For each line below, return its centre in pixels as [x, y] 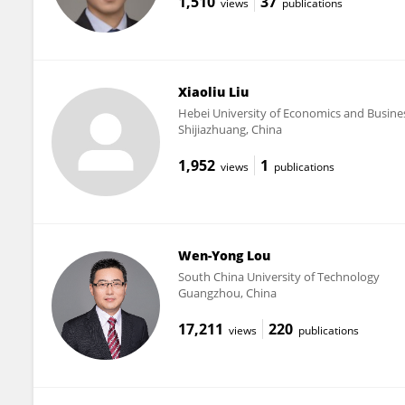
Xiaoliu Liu [213, 91]
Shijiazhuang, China [230, 129]
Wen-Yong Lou [224, 255]
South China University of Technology [278, 276]
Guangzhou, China [227, 292]
